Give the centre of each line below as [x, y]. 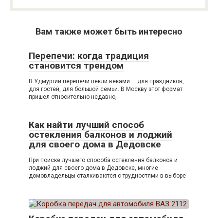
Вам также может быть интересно [109, 32]
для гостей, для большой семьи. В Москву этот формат [106, 89]
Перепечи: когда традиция [89, 56]
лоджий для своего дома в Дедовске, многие [93, 168]
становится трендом [76, 66]
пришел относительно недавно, [73, 97]
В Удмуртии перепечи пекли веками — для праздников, [106, 82]
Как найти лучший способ [86, 125]
